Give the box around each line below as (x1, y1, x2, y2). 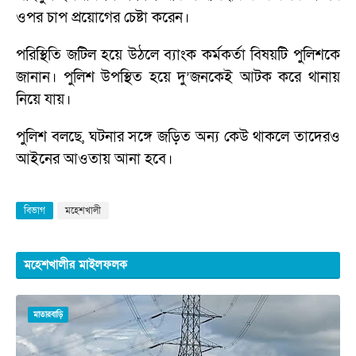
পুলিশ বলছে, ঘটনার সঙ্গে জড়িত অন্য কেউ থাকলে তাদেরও (16, 127, 340, 148)
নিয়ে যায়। (16, 90, 71, 110)
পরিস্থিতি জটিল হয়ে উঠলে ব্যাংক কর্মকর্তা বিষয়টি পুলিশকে (16, 45, 340, 66)
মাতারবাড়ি (33, 309, 63, 321)
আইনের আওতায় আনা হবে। (16, 149, 172, 170)
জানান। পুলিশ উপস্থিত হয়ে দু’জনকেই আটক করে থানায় (16, 68, 340, 88)
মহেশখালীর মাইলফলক (24, 257, 127, 273)
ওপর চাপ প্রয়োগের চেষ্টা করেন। (16, 8, 189, 29)
